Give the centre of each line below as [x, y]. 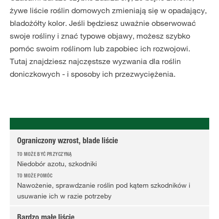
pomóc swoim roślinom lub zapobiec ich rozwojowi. [100, 48]
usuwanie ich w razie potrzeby [64, 196]
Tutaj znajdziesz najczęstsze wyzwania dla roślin [95, 61]
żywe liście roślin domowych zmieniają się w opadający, [108, 10]
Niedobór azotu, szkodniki [57, 164]
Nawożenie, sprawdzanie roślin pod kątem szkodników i [104, 185]
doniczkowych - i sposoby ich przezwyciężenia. [93, 74]
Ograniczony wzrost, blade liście [67, 142]
